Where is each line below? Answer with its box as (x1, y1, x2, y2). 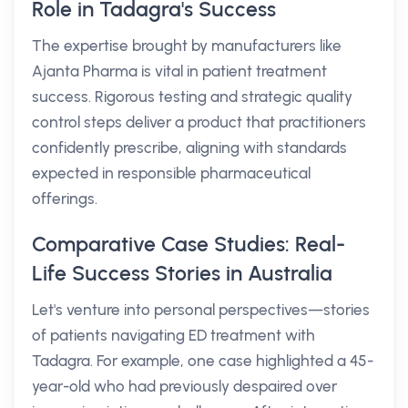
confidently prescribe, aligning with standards (32, 138, 347, 157)
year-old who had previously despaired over (32, 377, 337, 395)
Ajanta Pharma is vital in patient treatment (32, 62, 327, 80)
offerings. (32, 189, 97, 208)
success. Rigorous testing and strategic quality (32, 87, 352, 106)
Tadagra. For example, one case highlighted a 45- (32, 352, 373, 370)
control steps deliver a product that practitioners (32, 113, 366, 131)
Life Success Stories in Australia (32, 260, 332, 286)
